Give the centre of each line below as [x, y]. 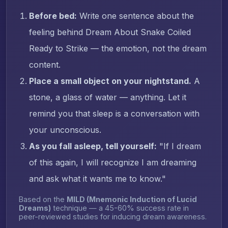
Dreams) [35, 208]
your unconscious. [65, 130]
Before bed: [53, 16]
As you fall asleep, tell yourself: [93, 146]
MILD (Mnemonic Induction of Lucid [132, 199]
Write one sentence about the [135, 16]
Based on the [43, 199]
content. [45, 64]
